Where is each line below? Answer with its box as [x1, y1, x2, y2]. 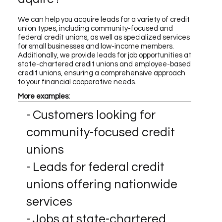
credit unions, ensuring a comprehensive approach [17, 69, 185, 77]
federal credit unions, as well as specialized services [17, 33, 190, 41]
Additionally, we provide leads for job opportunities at [17, 51, 191, 59]
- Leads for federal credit [26, 161, 165, 174]
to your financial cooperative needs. [17, 78, 136, 86]
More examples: [17, 93, 70, 101]
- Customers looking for [26, 109, 156, 122]
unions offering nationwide [26, 178, 177, 191]
